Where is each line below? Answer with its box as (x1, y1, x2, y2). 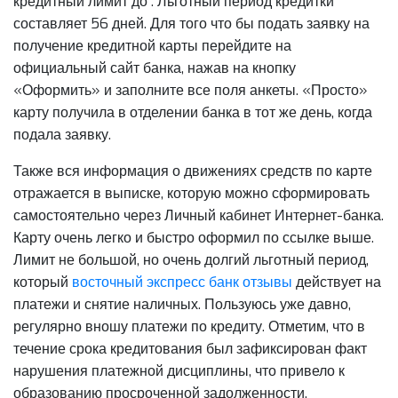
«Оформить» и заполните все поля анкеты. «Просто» (13, 80, 368, 99)
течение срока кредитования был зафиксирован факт (13, 338, 367, 358)
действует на (292, 272, 381, 291)
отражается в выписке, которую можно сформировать (13, 183, 370, 203)
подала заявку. (13, 124, 111, 144)
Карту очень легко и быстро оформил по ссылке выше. (13, 227, 374, 247)
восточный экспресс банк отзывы (72, 272, 292, 291)
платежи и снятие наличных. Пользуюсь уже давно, (13, 294, 351, 314)
